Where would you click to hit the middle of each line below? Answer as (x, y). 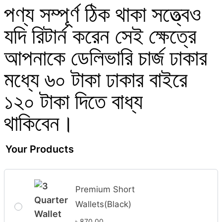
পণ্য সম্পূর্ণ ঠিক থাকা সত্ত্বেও (103, 15)
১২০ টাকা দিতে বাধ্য (73, 102)
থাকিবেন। (39, 124)
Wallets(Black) (104, 204)
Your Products (40, 149)
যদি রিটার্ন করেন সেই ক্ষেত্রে (100, 37)
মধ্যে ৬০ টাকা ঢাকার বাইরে (96, 80)
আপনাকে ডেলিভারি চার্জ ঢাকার (106, 58)
